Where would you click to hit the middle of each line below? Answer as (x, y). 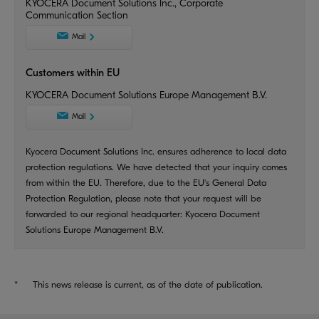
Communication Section (77, 15)
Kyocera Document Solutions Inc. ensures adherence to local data (156, 151)
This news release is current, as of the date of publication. (148, 284)
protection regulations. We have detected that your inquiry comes (156, 167)
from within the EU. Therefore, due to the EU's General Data (146, 182)
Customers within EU (73, 72)
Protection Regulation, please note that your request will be (143, 198)
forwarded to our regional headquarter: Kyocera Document (143, 214)
